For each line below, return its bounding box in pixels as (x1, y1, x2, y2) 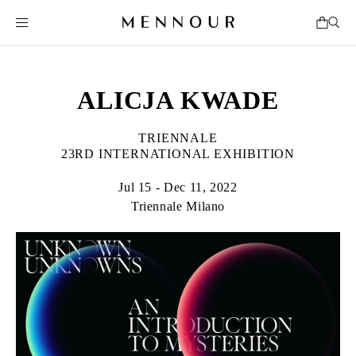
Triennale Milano (130, 199, 226, 213)
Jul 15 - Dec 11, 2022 (118, 180, 238, 194)
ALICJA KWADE (77, 86, 279, 114)
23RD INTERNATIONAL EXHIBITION (60, 147, 296, 161)
